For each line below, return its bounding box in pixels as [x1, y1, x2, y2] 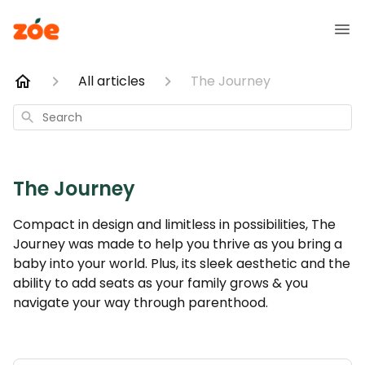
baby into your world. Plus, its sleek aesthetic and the [13, 254, 350, 273]
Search [19, 108, 54, 122]
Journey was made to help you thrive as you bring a [13, 235, 342, 253]
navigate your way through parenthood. [13, 293, 268, 312]
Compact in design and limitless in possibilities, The [13, 215, 336, 234]
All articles [78, 72, 145, 90]
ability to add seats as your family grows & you [13, 274, 308, 292]
